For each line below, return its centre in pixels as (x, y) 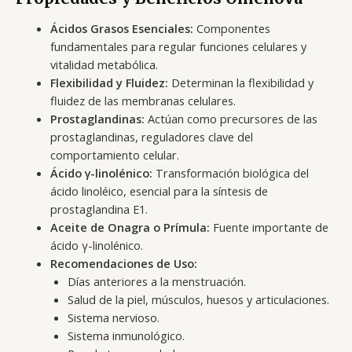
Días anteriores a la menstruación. (156, 281)
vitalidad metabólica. (104, 64)
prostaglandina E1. (99, 209)
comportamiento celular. (114, 154)
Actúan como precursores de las (231, 118)
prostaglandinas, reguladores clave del (151, 136)
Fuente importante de (269, 227)
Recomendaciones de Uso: (123, 263)
